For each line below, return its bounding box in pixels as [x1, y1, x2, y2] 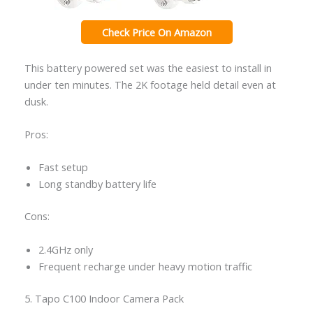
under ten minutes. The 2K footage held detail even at [24, 77, 276, 92]
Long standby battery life [38, 177, 156, 191]
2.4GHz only [38, 242, 93, 256]
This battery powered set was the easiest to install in [24, 60, 272, 75]
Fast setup [38, 160, 88, 175]
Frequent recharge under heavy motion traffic [38, 259, 252, 273]
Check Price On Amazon [101, 24, 212, 39]
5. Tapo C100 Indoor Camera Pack [24, 291, 184, 305]
